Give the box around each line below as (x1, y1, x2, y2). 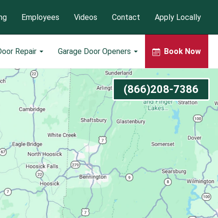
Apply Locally (155, 12, 201, 22)
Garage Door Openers (58, 46, 133, 56)
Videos (74, 12, 97, 22)
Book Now (164, 46, 201, 56)
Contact (112, 12, 140, 22)
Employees (21, 12, 59, 22)
